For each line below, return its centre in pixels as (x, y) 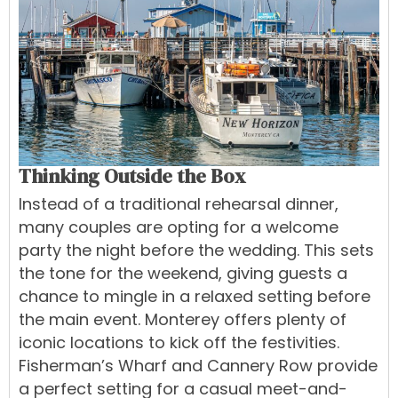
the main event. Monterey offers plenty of (183, 320)
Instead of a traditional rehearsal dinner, (179, 204)
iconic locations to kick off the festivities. (179, 343)
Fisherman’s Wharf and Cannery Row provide (198, 366)
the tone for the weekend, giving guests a (183, 274)
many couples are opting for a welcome (179, 227)
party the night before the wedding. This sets (196, 251)
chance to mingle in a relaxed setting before (195, 297)
